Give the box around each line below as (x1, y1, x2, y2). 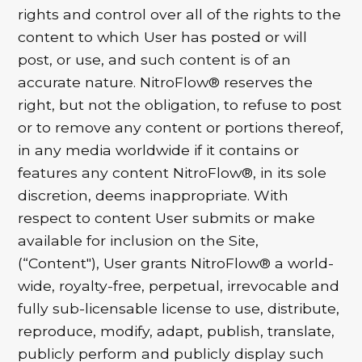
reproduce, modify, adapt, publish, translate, (18, 322, 335, 340)
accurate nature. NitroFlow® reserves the (18, 74, 314, 91)
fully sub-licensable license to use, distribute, (18, 300, 340, 318)
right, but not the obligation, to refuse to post (18, 96, 343, 114)
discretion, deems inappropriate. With (18, 187, 289, 204)
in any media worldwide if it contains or (18, 141, 300, 159)
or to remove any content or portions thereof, (18, 119, 344, 137)
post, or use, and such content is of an (18, 51, 292, 69)
